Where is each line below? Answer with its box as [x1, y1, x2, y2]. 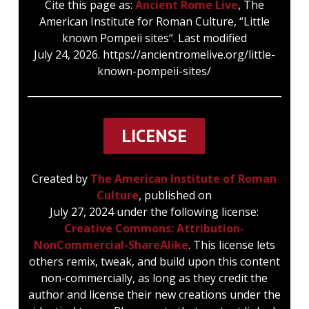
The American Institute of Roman [90, 170, 277, 186]
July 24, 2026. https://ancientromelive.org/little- [33, 46, 275, 62]
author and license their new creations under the [28, 286, 281, 302]
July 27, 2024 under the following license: [50, 203, 259, 219]
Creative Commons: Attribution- [64, 220, 245, 236]
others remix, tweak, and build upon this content [28, 253, 280, 269]
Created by [32, 170, 91, 186]
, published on [139, 187, 212, 203]
